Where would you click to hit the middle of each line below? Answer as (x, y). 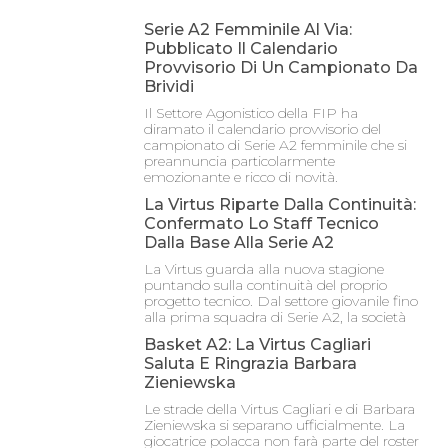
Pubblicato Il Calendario (241, 49)
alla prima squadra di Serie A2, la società (275, 317)
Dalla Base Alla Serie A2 (239, 243)
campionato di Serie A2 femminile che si (275, 145)
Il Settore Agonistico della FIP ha (251, 113)
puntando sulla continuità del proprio (265, 285)
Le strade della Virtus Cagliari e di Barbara (279, 409)
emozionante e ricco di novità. (241, 177)
